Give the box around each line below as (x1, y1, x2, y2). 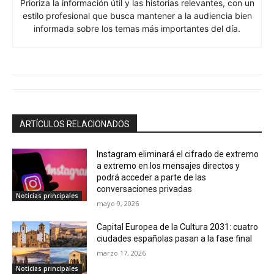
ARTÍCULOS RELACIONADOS (20, 119, 130, 130)
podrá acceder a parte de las (97, 172, 207, 183)
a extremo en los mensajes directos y (97, 161, 240, 171)
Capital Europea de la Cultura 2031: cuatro (97, 222, 259, 232)
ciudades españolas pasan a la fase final (97, 234, 253, 244)
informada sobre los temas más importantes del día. (34, 23, 240, 34)
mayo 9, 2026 (97, 199, 139, 209)
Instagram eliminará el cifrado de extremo (97, 149, 259, 160)
